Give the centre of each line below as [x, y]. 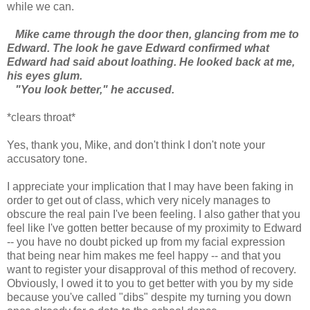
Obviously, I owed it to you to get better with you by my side [150, 283]
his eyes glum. [45, 75]
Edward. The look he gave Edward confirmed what [138, 48]
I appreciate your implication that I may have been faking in [150, 186]
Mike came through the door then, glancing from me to [153, 34]
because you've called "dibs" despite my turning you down [149, 297]
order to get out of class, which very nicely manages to [139, 200]
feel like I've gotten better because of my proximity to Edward [154, 228]
